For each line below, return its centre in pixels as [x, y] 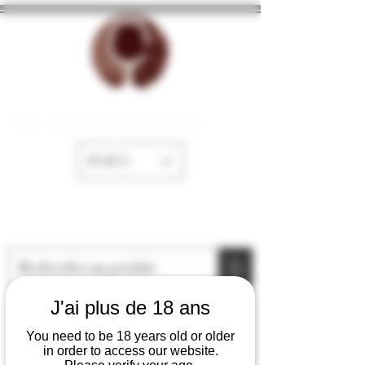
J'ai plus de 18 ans [130, 307]
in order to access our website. [130, 350]
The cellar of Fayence [108, 120]
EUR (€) [110, 161]
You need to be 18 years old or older [130, 336]
